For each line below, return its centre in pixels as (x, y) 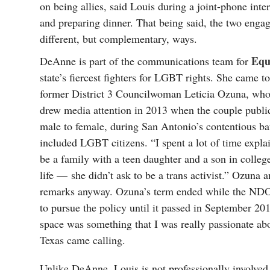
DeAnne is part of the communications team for (146, 61)
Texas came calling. (83, 240)
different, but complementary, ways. (118, 39)
